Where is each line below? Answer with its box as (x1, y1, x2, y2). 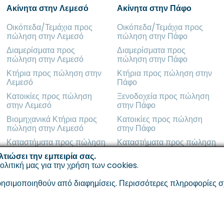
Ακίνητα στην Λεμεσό (6, 2, 89, 14)
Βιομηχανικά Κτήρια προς (6, 113, 97, 125)
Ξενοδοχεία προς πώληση (116, 90, 209, 102)
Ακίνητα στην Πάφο (116, 2, 191, 14)
